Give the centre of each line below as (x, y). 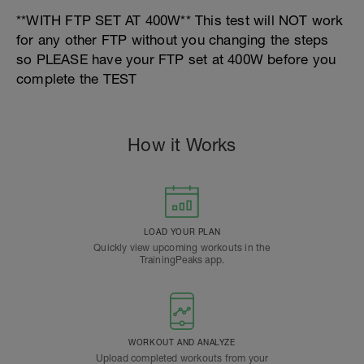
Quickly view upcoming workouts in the (182, 248)
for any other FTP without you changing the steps (173, 40)
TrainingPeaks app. (182, 260)
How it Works (182, 145)
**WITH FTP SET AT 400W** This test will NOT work (180, 20)
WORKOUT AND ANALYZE (182, 342)
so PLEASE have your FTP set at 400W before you (176, 59)
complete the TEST (77, 79)
